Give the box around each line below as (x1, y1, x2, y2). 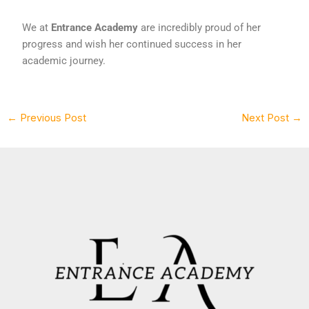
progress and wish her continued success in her (22, 38, 242, 50)
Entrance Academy (51, 21, 139, 34)
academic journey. (22, 54, 106, 67)
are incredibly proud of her (138, 21, 261, 34)
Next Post (241, 111, 292, 124)
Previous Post (17, 111, 86, 124)
